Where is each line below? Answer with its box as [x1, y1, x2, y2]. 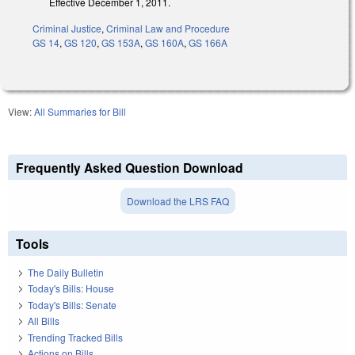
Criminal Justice [32, 21, 101, 35]
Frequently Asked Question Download [16, 158, 243, 177]
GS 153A [101, 35, 140, 49]
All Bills [28, 314, 59, 328]
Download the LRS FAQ [126, 193, 229, 208]
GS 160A [145, 35, 184, 49]
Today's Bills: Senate [28, 297, 116, 311]
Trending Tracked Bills [28, 330, 123, 344]
